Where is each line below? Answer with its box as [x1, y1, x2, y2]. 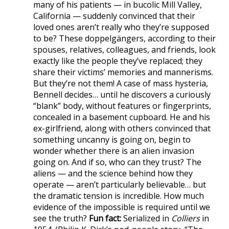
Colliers [171, 212, 200, 224]
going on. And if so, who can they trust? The [33, 156, 201, 168]
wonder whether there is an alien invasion [33, 145, 194, 156]
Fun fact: [89, 212, 121, 224]
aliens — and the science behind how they [33, 167, 193, 179]
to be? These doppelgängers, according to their [33, 32, 216, 44]
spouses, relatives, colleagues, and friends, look [33, 43, 216, 55]
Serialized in [121, 212, 171, 224]
